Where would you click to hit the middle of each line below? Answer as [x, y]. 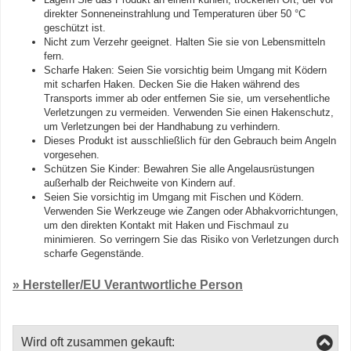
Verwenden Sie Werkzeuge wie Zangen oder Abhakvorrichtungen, [191, 211]
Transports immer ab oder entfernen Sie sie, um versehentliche [187, 98]
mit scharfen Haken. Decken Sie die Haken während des [172, 84]
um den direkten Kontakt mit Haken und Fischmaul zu [166, 225]
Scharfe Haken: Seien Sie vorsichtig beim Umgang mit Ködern [185, 70]
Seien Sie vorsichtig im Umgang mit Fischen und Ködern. [174, 197]
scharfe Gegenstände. [94, 253]
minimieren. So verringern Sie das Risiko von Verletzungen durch [191, 239]
